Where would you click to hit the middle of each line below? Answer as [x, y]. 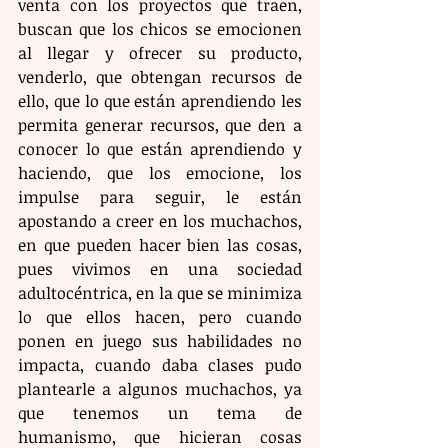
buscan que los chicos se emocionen [160, 29]
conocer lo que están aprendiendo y [160, 149]
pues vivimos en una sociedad [160, 269]
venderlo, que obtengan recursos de [160, 77]
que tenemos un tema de [160, 413]
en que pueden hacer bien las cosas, [160, 245]
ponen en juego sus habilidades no [160, 341]
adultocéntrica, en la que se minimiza [160, 293]
